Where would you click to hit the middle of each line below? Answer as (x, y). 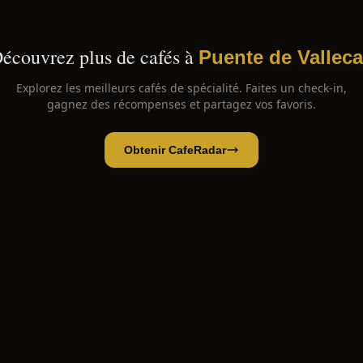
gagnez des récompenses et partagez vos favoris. (181, 104)
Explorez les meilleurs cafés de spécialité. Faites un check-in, (181, 88)
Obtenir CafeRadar (175, 150)
